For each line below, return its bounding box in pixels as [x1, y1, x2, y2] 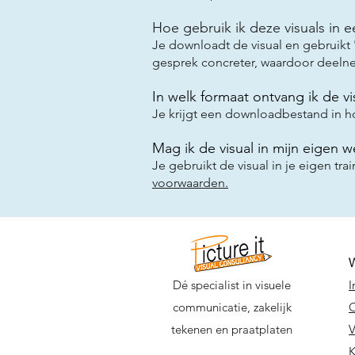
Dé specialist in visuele [173, 277, 291, 292]
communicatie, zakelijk [172, 299, 292, 315]
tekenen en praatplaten [171, 321, 292, 337]
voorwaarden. [152, 174, 228, 190]
